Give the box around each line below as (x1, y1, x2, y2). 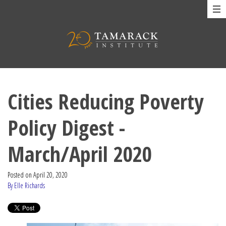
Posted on (8, 170, 33, 180)
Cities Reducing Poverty (8, 87, 204, 116)
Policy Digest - (8, 113, 125, 142)
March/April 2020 (8, 139, 151, 168)
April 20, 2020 (33, 170, 68, 180)
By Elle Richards (8, 181, 45, 190)
